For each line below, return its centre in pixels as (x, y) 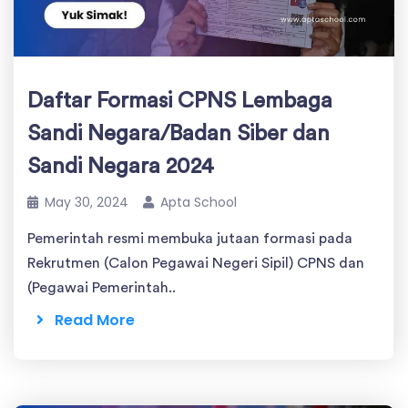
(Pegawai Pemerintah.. (102, 287)
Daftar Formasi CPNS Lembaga (180, 101)
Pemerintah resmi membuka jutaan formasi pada (190, 238)
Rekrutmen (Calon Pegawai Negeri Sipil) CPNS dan (196, 263)
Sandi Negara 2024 (121, 166)
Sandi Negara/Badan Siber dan (178, 133)
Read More (89, 320)
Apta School (199, 202)
